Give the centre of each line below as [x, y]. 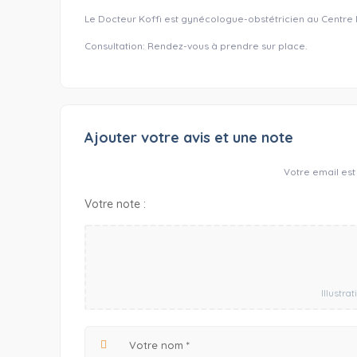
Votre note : [115, 204]
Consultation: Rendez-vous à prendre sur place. [196, 46]
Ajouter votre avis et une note [189, 137]
